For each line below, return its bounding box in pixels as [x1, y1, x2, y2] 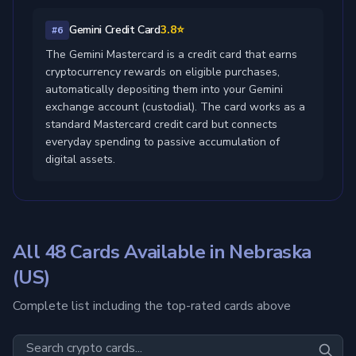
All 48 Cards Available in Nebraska [13, 239, 311, 265]
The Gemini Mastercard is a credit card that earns [45, 47, 297, 62]
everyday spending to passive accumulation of [45, 134, 280, 149]
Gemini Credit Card [69, 22, 161, 37]
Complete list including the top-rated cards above [13, 297, 291, 315]
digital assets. [45, 152, 115, 167]
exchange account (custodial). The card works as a [45, 99, 305, 114]
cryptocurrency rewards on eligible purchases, [45, 64, 280, 79]
